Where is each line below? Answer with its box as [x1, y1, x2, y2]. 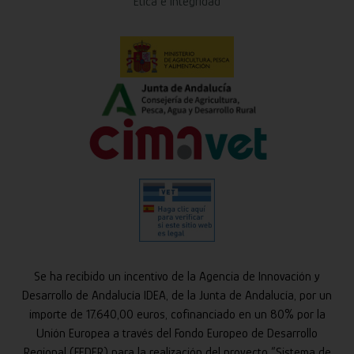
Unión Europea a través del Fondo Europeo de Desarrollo [36, 326, 318, 341]
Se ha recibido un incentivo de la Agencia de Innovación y [34, 269, 320, 284]
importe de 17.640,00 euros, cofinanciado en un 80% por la [28, 307, 326, 322]
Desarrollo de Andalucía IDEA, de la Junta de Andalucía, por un [22, 288, 332, 303]
